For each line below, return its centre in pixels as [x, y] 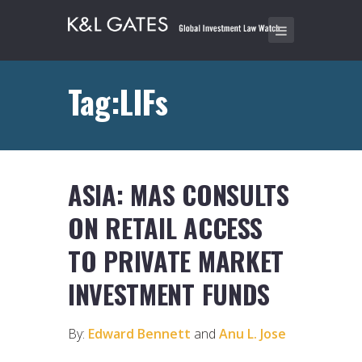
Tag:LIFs [118, 101]
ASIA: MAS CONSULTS [179, 195]
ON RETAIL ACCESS [165, 228]
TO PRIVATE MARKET [176, 261]
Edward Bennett [139, 334]
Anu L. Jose [251, 334]
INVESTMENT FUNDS [169, 294]
